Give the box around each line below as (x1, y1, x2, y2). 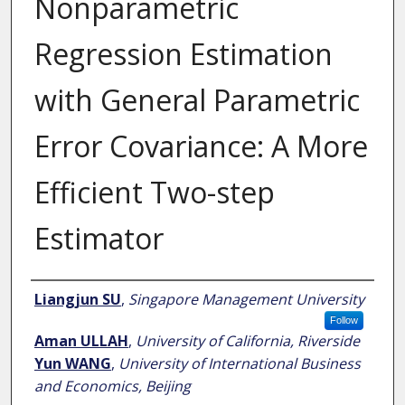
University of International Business (118, 353, 361, 374)
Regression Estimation (33, 34, 333, 74)
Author (30, 281, 83, 315)
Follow (329, 315, 358, 326)
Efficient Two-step (33, 173, 275, 212)
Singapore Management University (127, 289, 364, 310)
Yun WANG (33, 353, 111, 374)
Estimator (33, 219, 164, 259)
